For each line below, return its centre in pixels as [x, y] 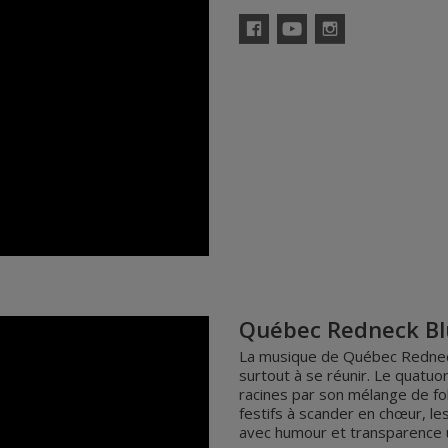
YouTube [296, 49]
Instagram [337, 49]
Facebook [258, 49]
